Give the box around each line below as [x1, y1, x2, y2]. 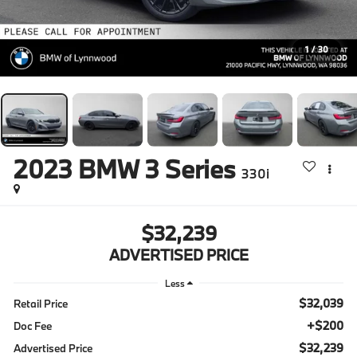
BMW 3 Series [78, 152, 237, 185]
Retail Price [14, 296, 69, 311]
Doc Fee [14, 318, 53, 333]
